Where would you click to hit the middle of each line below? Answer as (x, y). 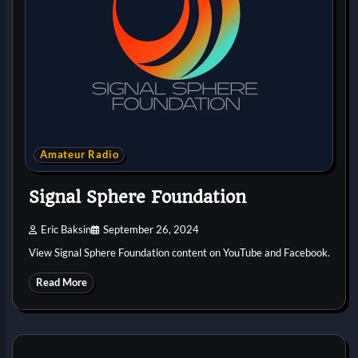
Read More (61, 282)
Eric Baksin (66, 229)
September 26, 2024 (151, 229)
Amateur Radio (80, 155)
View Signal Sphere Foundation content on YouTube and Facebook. (179, 252)
